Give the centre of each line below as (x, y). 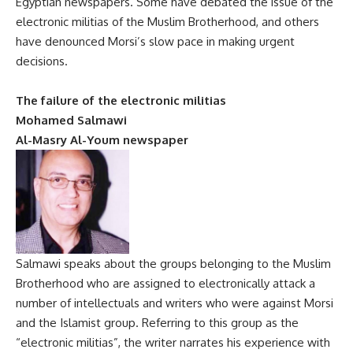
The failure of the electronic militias (121, 100)
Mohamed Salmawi (71, 120)
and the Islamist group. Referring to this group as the (157, 323)
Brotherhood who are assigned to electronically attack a (165, 283)
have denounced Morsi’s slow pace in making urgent (155, 41)
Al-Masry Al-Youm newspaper (102, 140)
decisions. (42, 61)
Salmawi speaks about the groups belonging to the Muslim (173, 264)
